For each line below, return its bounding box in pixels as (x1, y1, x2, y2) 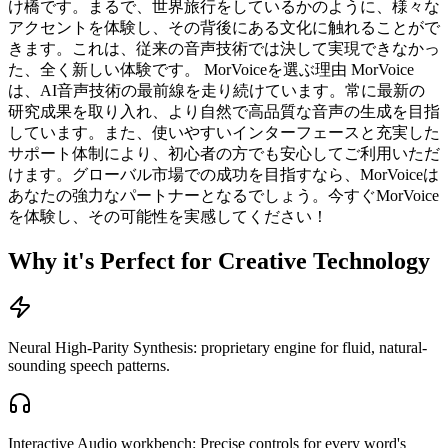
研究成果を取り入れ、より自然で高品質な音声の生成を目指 (8, 102, 440, 120)
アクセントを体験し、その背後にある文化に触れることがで (8, 18, 440, 36)
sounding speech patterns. (8, 356, 170, 374)
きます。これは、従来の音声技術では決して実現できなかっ (8, 39, 440, 57)
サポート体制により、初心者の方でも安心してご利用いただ (8, 144, 440, 162)
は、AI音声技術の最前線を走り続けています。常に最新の (8, 81, 425, 99)
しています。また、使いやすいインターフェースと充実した (8, 123, 440, 141)
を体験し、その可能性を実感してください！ (8, 207, 328, 225)
